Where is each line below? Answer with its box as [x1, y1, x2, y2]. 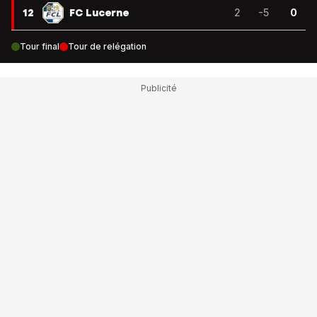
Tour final [20, 41, 59, 52]
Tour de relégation [68, 41, 146, 52]
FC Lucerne [69, 6, 129, 19]
